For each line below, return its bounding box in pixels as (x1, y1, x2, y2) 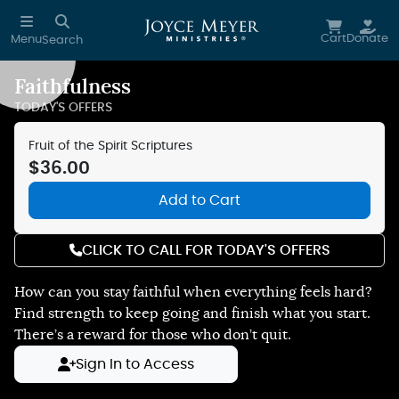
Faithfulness (14, 77, 131, 98)
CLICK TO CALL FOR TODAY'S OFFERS (81, 243, 330, 257)
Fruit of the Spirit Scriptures (28, 139, 192, 152)
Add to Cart (159, 193, 240, 208)
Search (42, 35, 83, 46)
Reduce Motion (285, 77, 379, 91)
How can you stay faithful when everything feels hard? (14, 285, 372, 299)
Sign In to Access (76, 357, 194, 371)
